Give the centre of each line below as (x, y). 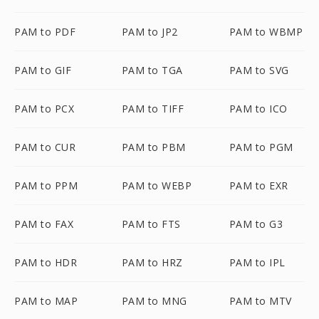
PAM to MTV (260, 301)
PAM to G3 (256, 224)
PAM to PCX (44, 109)
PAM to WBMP (266, 32)
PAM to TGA (152, 70)
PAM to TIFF (153, 109)
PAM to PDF (45, 32)
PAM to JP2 (150, 32)
